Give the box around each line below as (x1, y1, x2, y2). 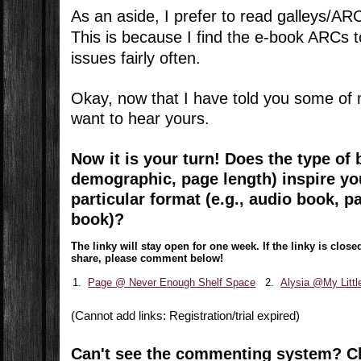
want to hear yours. (71, 109, 210, 127)
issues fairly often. (71, 48, 201, 67)
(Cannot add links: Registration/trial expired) (71, 308, 301, 322)
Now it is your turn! (71, 149, 221, 168)
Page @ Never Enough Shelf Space (88, 276, 256, 288)
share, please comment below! (71, 251, 224, 264)
